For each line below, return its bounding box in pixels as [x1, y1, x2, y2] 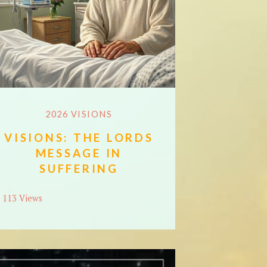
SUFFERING [39, 162, 119, 176]
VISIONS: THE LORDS [4, 131, 154, 145]
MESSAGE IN [35, 146, 123, 160]
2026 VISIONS [45, 109, 113, 120]
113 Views [2, 193, 42, 204]
